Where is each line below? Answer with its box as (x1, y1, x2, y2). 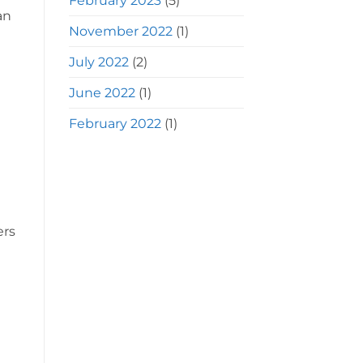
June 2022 (68, 84, 135, 100)
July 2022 (68, 53, 129, 70)
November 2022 (68, 23, 173, 39)
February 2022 (68, 115, 161, 131)
